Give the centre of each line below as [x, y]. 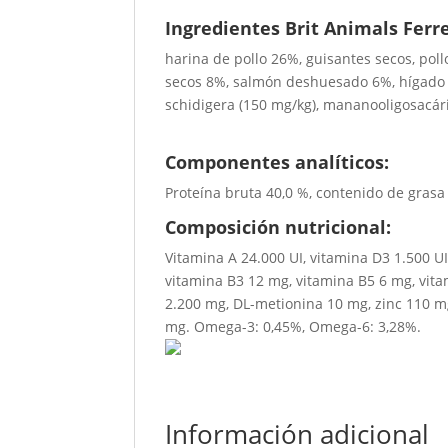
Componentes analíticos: [277, 162]
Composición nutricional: [278, 227]
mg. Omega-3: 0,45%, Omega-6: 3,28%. [293, 327]
